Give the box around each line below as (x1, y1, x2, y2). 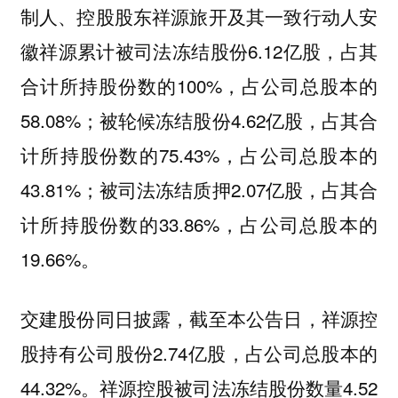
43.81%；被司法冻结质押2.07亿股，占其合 (20, 176, 378, 203)
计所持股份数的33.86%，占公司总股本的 (20, 211, 378, 238)
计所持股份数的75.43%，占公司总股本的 (20, 141, 378, 169)
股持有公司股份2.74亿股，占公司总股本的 (20, 338, 378, 366)
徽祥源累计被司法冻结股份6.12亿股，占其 (20, 37, 378, 65)
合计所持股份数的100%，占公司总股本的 (20, 72, 378, 99)
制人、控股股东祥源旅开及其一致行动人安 (20, 3, 378, 30)
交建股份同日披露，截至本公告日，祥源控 (20, 304, 378, 331)
